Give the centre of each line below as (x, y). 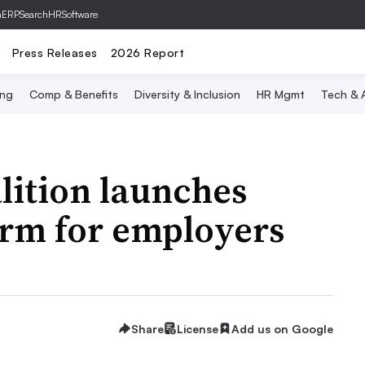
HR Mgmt (280, 94)
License (198, 328)
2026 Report (147, 52)
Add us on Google (282, 328)
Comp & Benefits (73, 94)
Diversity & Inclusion (187, 94)
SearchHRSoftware (59, 14)
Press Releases (55, 52)
